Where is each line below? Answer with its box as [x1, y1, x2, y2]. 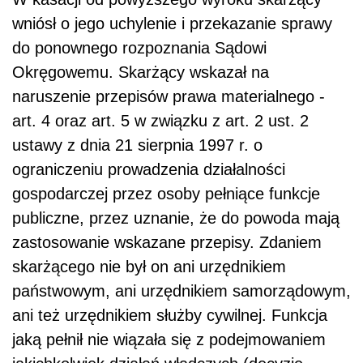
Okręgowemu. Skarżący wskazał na [12, 63, 269, 82]
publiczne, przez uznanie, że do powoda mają [12, 209, 340, 228]
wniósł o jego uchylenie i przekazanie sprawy [12, 15, 332, 33]
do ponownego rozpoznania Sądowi [12, 39, 267, 58]
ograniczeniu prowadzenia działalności [12, 160, 285, 179]
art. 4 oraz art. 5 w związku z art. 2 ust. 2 [12, 112, 309, 130]
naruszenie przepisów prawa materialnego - [12, 88, 325, 106]
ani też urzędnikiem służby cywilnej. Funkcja [12, 306, 327, 325]
